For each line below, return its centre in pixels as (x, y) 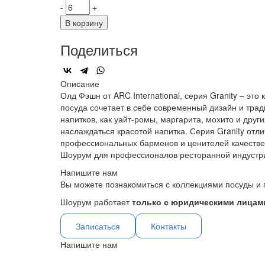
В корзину (84, 23)
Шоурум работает (96, 202)
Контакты (169, 226)
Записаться (98, 226)
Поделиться (99, 50)
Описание (80, 84)
